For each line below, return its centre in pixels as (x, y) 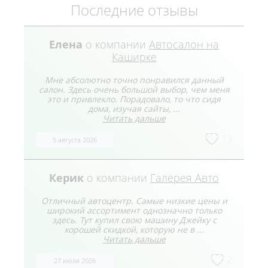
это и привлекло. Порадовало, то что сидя (134, 99)
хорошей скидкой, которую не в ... (134, 230)
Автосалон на (184, 45)
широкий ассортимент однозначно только (134, 211)
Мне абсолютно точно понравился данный (134, 80)
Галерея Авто (185, 178)
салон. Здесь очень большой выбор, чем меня (134, 90)
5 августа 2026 (75, 140)
